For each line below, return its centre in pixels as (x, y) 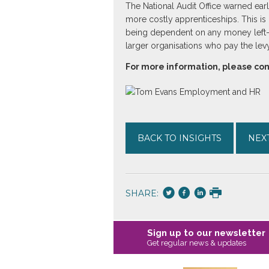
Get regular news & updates (197, 243)
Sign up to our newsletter (206, 233)
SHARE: (143, 193)
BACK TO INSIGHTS (179, 138)
